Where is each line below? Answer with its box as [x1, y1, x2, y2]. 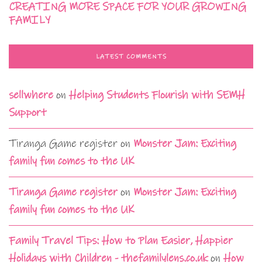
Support [9, 105, 46, 119]
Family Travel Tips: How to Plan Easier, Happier [9, 233, 233, 247]
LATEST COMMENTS [95, 52, 167, 61]
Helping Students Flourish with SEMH [69, 88, 245, 102]
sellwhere [9, 88, 53, 102]
